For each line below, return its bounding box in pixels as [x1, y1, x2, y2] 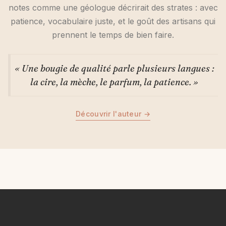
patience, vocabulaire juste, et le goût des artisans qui [11, 16, 215, 27]
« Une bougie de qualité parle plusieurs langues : [14, 63, 214, 75]
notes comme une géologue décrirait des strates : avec [8, 3, 218, 13]
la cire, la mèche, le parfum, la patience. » [30, 76, 198, 88]
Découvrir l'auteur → [76, 109, 150, 119]
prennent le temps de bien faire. [52, 30, 174, 40]
